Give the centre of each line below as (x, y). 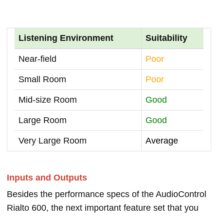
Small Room (42, 79)
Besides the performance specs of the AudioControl (107, 194)
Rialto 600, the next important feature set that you (103, 208)
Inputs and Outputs (47, 178)
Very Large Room (53, 141)
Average (162, 141)
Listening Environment (66, 38)
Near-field (37, 59)
